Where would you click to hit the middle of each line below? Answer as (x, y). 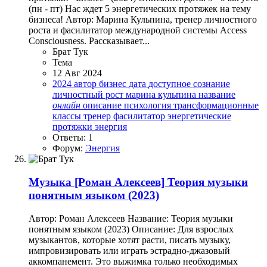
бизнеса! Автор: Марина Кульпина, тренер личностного (143, 20)
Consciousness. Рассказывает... (89, 41)
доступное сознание (189, 84)
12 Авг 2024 (77, 73)
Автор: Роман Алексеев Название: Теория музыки (131, 218)
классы (68, 116)
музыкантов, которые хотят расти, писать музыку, (130, 240)
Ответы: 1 (73, 138)
